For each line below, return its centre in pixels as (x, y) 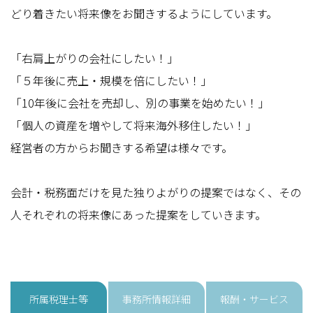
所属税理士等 (59, 299)
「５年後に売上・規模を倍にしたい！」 (111, 80)
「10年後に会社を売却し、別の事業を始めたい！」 (140, 103)
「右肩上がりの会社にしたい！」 (95, 58)
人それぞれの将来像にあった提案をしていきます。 (139, 214)
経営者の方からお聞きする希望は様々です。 (122, 147)
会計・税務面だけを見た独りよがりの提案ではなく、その (156, 192)
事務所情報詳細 (156, 299)
